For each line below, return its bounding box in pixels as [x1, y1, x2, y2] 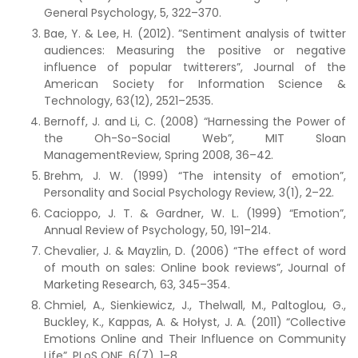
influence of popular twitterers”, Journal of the [44, 59, 346, 75]
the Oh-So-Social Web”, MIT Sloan [44, 130, 346, 146]
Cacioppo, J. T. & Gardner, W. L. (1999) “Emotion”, [44, 205, 346, 221]
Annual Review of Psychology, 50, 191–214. [44, 222, 271, 238]
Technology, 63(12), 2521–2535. [44, 93, 213, 109]
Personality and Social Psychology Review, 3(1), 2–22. [44, 185, 334, 201]
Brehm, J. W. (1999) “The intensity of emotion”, [44, 168, 346, 184]
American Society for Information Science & [44, 76, 346, 92]
